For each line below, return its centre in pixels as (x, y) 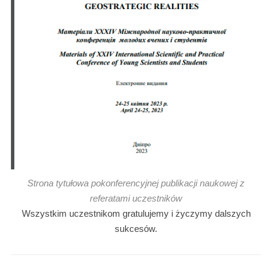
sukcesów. (136, 229)
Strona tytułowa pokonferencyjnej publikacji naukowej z (136, 183)
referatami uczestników (136, 199)
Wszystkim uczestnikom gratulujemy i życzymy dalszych (136, 214)
